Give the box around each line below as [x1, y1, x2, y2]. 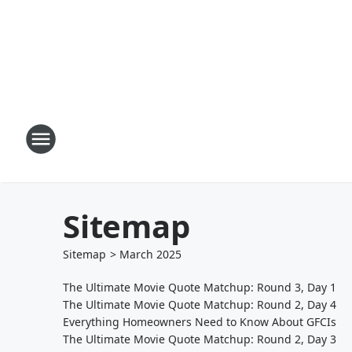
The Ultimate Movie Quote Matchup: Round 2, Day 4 [63, 297, 336, 312]
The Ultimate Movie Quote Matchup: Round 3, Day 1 [63, 280, 336, 295]
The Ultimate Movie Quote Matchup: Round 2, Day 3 [63, 332, 336, 346]
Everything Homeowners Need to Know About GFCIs [63, 314, 336, 329]
